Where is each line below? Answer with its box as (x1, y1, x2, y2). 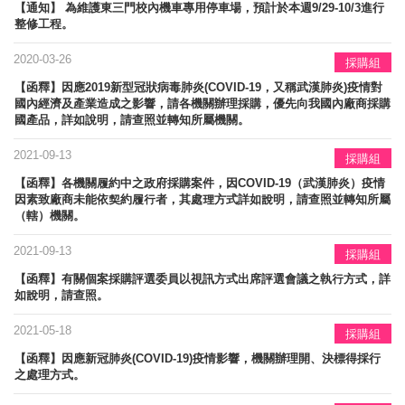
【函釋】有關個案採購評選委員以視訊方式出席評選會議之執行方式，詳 (14, 271, 391, 286)
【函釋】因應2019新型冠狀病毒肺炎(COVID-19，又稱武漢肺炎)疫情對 (14, 80, 382, 94)
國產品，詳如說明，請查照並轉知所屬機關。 (14, 112, 250, 127)
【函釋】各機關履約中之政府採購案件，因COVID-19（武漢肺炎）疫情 (14, 175, 385, 190)
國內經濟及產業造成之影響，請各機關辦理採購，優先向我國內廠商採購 (14, 96, 391, 110)
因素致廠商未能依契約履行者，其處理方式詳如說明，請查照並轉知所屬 (14, 192, 391, 206)
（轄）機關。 (14, 208, 85, 222)
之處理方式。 (14, 367, 85, 381)
